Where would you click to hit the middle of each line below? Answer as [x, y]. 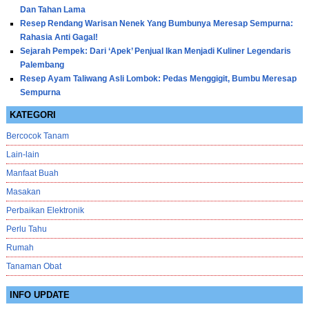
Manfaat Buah [32, 173]
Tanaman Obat [33, 267]
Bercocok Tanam [37, 136]
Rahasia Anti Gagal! [59, 38]
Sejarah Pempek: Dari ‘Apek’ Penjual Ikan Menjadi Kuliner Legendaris [155, 51]
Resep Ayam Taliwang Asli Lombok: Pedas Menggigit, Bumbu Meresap [158, 79]
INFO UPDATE [39, 295]
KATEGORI [32, 115]
